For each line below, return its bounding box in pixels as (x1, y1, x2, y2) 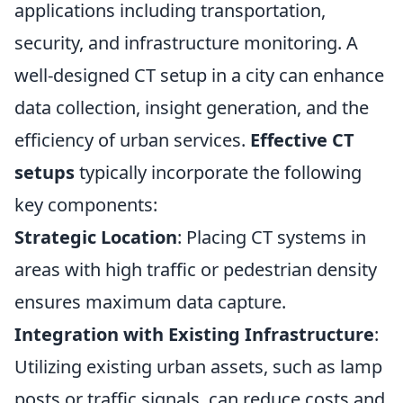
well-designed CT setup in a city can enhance (14, 62, 384, 87)
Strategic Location (14, 224, 177, 249)
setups (14, 159, 75, 184)
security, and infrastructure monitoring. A (14, 30, 358, 55)
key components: (14, 192, 157, 217)
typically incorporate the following (75, 159, 362, 184)
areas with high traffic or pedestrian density (14, 256, 377, 282)
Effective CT (250, 127, 354, 152)
